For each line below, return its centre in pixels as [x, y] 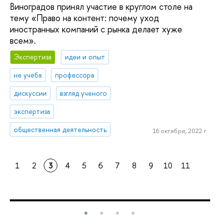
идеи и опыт [85, 57]
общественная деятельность [60, 129]
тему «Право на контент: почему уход [84, 18]
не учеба [28, 75]
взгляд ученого [84, 93]
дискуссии [30, 93]
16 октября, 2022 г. [180, 131]
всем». [24, 40]
